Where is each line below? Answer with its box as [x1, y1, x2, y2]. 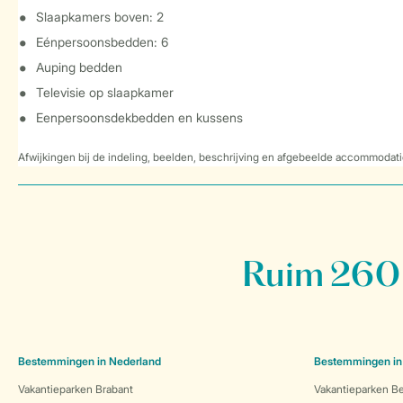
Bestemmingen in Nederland [18, 354, 161, 368]
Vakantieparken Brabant [18, 382, 133, 396]
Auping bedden [36, 59, 122, 75]
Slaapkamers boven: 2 [36, 9, 164, 24]
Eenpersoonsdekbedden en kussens [36, 110, 243, 125]
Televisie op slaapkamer [36, 85, 174, 100]
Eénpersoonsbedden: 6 [36, 34, 168, 49]
